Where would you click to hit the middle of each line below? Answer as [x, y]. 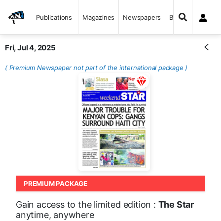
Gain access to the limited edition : [87, 205]
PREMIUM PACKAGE [55, 184]
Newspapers [142, 17]
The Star [176, 205]
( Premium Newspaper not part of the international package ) [96, 68]
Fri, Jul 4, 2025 [30, 48]
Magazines [99, 17]
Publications [54, 17]
